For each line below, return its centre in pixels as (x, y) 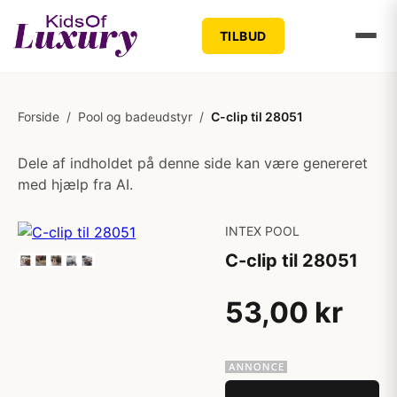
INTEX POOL (262, 231)
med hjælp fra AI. (75, 184)
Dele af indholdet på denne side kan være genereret (193, 163)
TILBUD (243, 35)
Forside (39, 117)
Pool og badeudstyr (135, 117)
